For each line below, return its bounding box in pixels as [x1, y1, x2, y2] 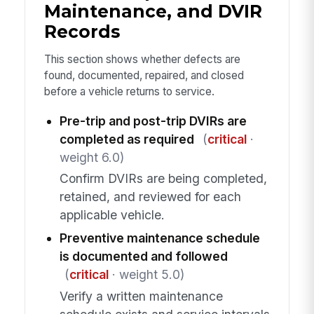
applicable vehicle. [59, 207, 165, 223]
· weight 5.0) [108, 267, 184, 282]
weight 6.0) [59, 150, 124, 165]
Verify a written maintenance [59, 288, 223, 303]
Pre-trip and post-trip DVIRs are [59, 114, 247, 129]
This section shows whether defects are [43, 53, 240, 67]
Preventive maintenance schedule [59, 231, 260, 246]
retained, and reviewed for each [59, 189, 241, 205]
